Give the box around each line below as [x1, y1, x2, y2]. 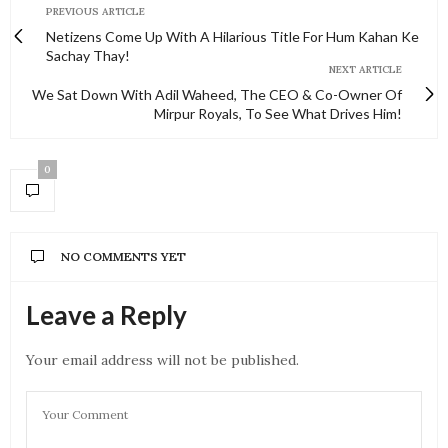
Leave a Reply [26, 299, 187, 332]
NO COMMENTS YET [61, 249, 186, 265]
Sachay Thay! [46, 47, 130, 65]
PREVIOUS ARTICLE [46, 5, 145, 19]
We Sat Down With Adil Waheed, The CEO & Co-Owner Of [32, 86, 402, 104]
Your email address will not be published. [26, 351, 299, 370]
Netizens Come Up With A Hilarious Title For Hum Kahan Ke [46, 28, 419, 46]
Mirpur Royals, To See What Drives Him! [154, 105, 402, 123]
